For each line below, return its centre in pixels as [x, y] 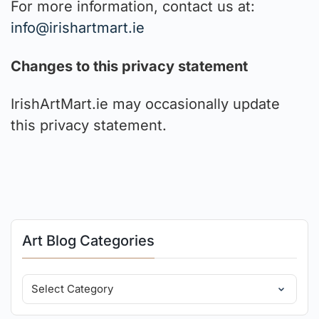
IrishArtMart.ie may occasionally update [145, 104]
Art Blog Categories [88, 240]
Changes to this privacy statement [129, 66]
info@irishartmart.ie [78, 28]
